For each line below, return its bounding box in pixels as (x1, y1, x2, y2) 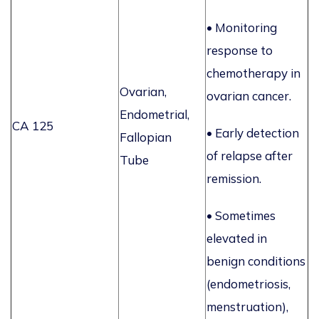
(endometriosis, (206, 276, 291, 292)
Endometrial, (120, 107, 189, 122)
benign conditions (206, 253, 305, 269)
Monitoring (215, 20, 277, 36)
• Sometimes (206, 208, 276, 224)
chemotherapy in (206, 66, 300, 81)
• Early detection (206, 125, 299, 141)
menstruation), (206, 299, 288, 315)
